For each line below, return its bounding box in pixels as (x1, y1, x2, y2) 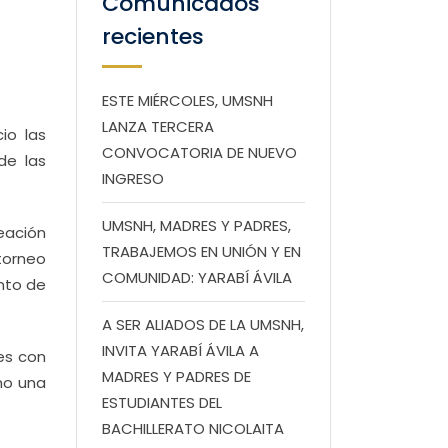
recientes (102, 21, 204, 52)
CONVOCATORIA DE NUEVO (102, 142, 297, 163)
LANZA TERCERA (102, 116, 214, 137)
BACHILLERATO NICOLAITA (102, 418, 284, 439)
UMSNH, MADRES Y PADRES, (102, 215, 291, 236)
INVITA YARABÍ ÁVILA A (102, 340, 259, 361)
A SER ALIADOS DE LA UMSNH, (102, 314, 304, 335)
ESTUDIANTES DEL (102, 392, 222, 413)
